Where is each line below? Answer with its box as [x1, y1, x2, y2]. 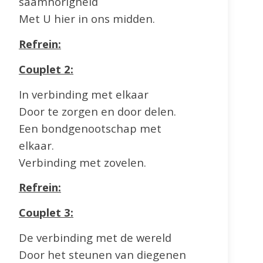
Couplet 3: [19, 205, 73, 220]
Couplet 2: [19, 61, 73, 76]
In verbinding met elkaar [19, 86, 149, 102]
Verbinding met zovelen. [19, 154, 146, 170]
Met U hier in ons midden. [19, 11, 155, 26]
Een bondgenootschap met [19, 120, 161, 136]
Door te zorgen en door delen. [19, 103, 176, 119]
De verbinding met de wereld [19, 230, 171, 245]
